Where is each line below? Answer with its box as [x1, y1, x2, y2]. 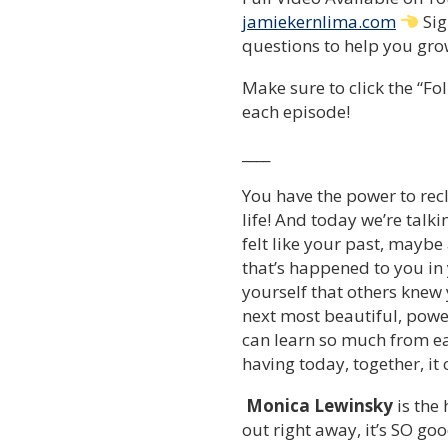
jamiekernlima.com [242, 10, 396, 33]
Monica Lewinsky [246, 394, 393, 417]
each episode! [242, 100, 354, 123]
